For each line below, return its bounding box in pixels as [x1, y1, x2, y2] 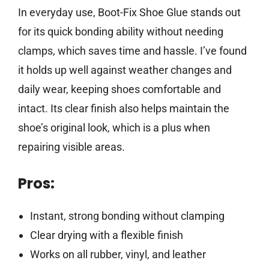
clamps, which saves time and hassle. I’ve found [18, 44, 247, 58]
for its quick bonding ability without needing [18, 25, 223, 38]
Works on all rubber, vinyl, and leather [29, 248, 206, 261]
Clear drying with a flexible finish [29, 229, 183, 242]
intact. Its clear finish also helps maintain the [18, 102, 229, 115]
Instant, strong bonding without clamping [29, 210, 225, 223]
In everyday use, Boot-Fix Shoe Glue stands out [18, 6, 241, 19]
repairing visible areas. [18, 141, 125, 154]
